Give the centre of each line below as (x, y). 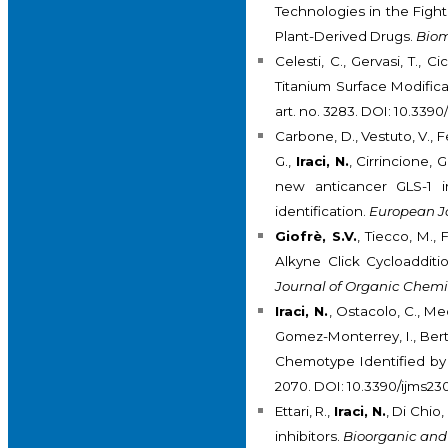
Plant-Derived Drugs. (346, 36)
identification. (322, 211)
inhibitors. (309, 436)
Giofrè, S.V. (316, 236)
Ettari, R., (304, 411)
